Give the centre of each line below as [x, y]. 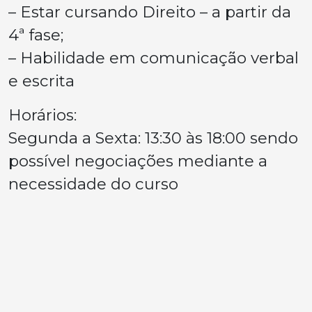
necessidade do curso [93, 184]
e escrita [41, 81]
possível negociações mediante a [138, 161]
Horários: [42, 115]
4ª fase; [36, 35]
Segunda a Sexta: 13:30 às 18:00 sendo [153, 138]
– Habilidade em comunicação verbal [154, 58]
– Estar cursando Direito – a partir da [150, 12]
